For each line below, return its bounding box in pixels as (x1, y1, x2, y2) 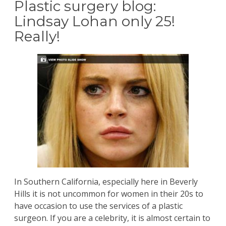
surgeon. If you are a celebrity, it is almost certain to (14, 212, 210, 224)
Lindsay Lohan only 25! (14, 13, 175, 30)
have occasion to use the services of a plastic (14, 200, 183, 212)
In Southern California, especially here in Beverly (14, 176, 198, 188)
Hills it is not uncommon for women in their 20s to (14, 188, 203, 200)
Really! (14, 28, 60, 45)
